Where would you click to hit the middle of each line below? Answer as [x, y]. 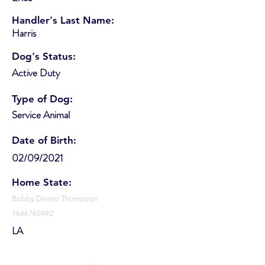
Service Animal [41, 114]
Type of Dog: [42, 98]
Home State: [42, 182]
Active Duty [36, 72]
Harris [24, 33]
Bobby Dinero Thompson [55, 198]
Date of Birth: [44, 140]
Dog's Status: [44, 56]
